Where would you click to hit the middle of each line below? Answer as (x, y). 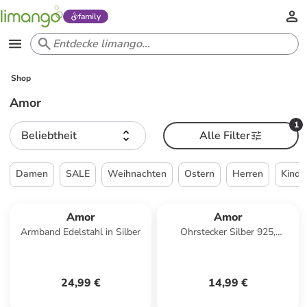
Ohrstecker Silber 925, (228, 232)
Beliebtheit (49, 136)
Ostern (200, 174)
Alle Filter (224, 136)
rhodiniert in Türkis (228, 246)
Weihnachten (137, 174)
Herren (248, 174)
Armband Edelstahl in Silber (81, 232)
